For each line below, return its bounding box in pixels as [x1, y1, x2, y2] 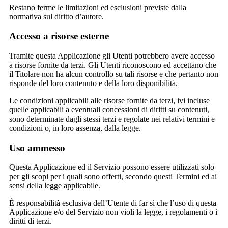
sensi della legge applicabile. [9, 181, 100, 190]
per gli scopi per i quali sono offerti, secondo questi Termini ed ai [9, 172, 217, 181]
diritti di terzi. [9, 217, 52, 226]
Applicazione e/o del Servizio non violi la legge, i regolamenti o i [9, 208, 217, 217]
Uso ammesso [9, 142, 65, 153]
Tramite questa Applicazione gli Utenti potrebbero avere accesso [9, 51, 215, 61]
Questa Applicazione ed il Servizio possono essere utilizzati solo [9, 163, 214, 172]
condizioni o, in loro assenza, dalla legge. [9, 124, 141, 133]
